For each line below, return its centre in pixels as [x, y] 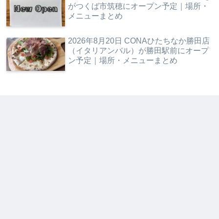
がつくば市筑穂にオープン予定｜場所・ [139, 6]
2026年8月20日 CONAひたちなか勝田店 [139, 41]
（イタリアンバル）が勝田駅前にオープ [139, 51]
